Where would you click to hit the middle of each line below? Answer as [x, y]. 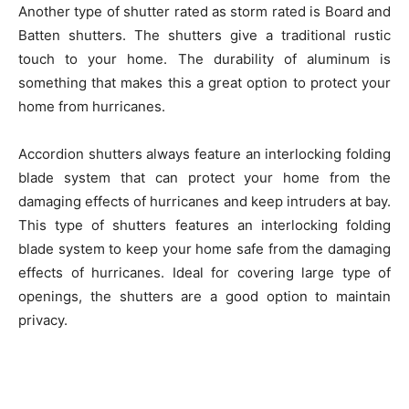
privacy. [43, 320]
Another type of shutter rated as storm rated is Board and [204, 11]
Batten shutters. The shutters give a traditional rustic [204, 35]
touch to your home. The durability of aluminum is [204, 59]
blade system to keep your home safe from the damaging [204, 249]
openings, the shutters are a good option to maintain [204, 296]
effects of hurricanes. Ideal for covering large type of [204, 273]
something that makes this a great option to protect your [204, 83]
